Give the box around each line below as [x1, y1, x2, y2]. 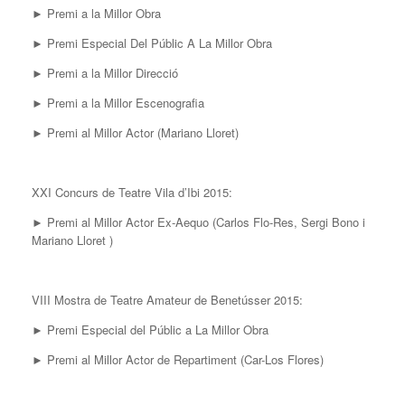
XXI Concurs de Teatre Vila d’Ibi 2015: [32, 184, 232, 202]
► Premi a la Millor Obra [32, 5, 161, 23]
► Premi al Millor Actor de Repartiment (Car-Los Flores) [32, 351, 324, 369]
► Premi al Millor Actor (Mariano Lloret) [32, 124, 239, 142]
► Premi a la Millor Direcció [32, 64, 178, 82]
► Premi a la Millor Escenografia [32, 94, 204, 112]
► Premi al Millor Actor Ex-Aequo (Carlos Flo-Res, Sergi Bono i [32, 213, 365, 231]
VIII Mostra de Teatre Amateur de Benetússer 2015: [32, 291, 303, 309]
